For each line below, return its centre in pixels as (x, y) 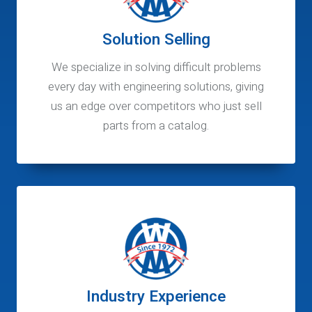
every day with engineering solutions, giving (156, 87)
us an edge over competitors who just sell (156, 107)
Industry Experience (156, 297)
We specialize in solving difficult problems (156, 68)
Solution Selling (156, 39)
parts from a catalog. (156, 126)
